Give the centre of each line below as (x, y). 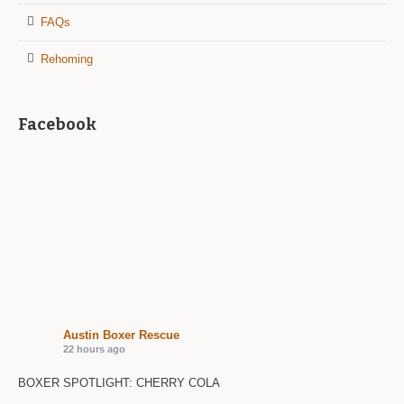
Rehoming (67, 60)
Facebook (58, 125)
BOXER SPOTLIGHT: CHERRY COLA (119, 383)
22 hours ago (95, 349)
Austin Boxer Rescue (122, 335)
